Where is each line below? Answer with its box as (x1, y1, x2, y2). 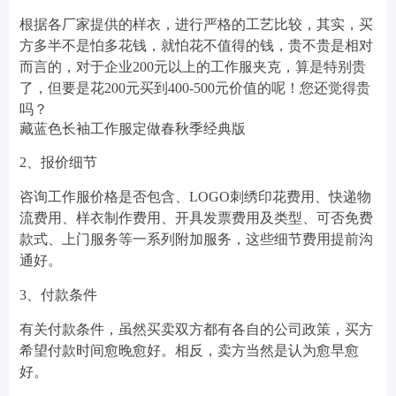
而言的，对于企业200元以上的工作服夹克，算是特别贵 (19, 59, 366, 74)
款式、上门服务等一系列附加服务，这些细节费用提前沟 (19, 232, 373, 247)
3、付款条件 (19, 287, 97, 302)
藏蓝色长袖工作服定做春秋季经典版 (19, 121, 246, 136)
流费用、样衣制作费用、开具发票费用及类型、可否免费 (19, 210, 373, 225)
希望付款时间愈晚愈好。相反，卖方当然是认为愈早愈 (19, 343, 359, 358)
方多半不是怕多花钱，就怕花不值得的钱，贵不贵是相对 (19, 38, 373, 53)
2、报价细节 (19, 155, 97, 170)
